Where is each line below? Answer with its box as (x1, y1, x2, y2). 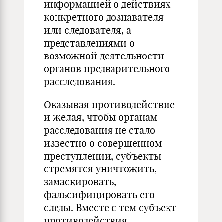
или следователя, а (44, 24, 131, 36)
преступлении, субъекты (44, 150, 161, 162)
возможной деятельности (44, 50, 164, 62)
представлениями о (44, 37, 135, 49)
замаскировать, (44, 175, 116, 188)
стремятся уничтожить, (44, 163, 157, 175)
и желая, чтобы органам (44, 111, 157, 123)
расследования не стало (44, 124, 155, 136)
